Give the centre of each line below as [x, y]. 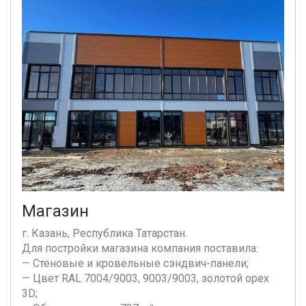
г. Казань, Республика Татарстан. [105, 233]
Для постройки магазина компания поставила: [140, 248]
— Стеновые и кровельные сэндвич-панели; [135, 263]
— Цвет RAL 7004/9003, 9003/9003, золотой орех [145, 278]
